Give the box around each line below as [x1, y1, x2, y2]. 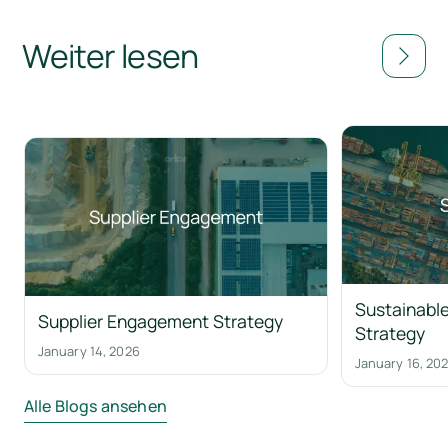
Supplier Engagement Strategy [37, 308, 283, 333]
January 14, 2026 [37, 342, 140, 361]
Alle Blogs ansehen [24, 394, 167, 417]
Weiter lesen [22, 33, 199, 78]
